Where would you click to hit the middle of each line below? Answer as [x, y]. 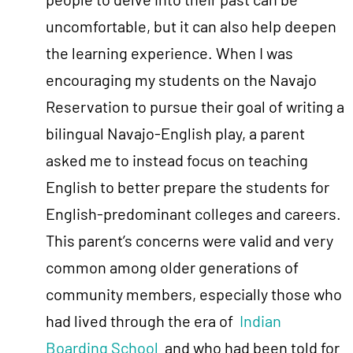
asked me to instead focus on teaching [177, 160]
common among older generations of [172, 268]
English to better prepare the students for [188, 187]
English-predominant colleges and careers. [193, 214]
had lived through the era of [143, 321]
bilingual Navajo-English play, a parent [175, 134]
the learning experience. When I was [169, 53]
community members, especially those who [194, 294]
